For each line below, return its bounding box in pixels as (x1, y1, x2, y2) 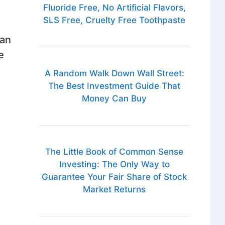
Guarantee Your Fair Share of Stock (42, 172, 187, 182)
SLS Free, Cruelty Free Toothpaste (43, 15, 186, 26)
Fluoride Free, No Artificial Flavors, (43, 3, 186, 13)
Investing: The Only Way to (59, 159, 170, 170)
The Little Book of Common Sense (45, 147, 184, 157)
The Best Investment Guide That (48, 81, 181, 91)
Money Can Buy (82, 93, 147, 104)
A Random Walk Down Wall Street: (44, 68, 184, 79)
